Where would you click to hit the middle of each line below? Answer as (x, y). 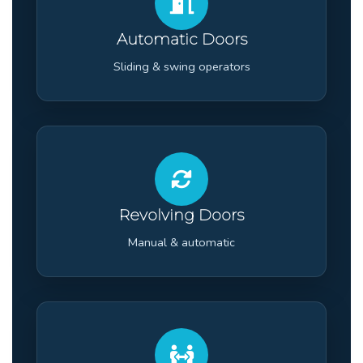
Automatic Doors (181, 39)
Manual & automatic (181, 242)
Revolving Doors (181, 215)
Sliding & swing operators (181, 66)
